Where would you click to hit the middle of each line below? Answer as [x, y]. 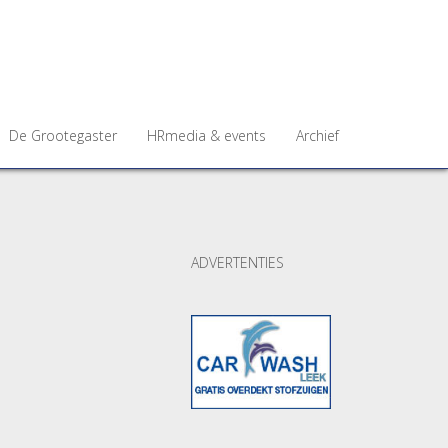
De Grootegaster [63, 135]
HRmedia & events [206, 135]
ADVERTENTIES [237, 262]
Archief [317, 135]
